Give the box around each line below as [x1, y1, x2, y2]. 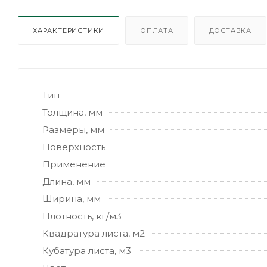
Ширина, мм [42, 193, 101, 204]
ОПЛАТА [140, 26, 173, 35]
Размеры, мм [42, 123, 104, 135]
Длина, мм [42, 175, 91, 187]
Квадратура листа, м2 [42, 227, 145, 239]
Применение [42, 158, 105, 170]
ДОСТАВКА [209, 26, 252, 35]
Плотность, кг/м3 [42, 210, 122, 222]
